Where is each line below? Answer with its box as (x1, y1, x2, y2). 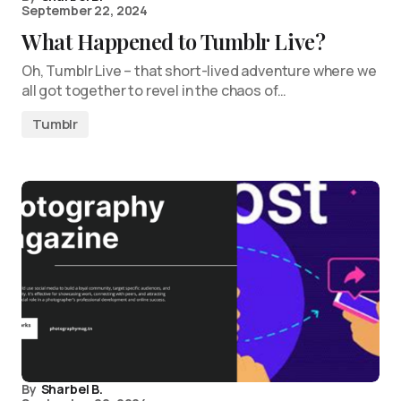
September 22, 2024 (21, 2, 149, 19)
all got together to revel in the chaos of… (21, 81, 287, 100)
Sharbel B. (40, 380, 103, 397)
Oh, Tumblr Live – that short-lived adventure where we (21, 61, 377, 81)
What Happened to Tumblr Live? (21, 27, 326, 55)
